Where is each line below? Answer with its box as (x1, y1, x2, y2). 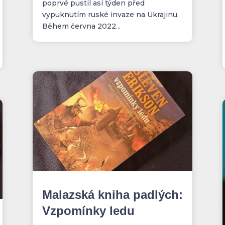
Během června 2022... (42, 21, 121, 31)
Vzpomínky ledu (42, 204, 135, 218)
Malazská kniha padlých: (42, 188, 183, 202)
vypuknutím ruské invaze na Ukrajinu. (42, 10, 179, 19)
